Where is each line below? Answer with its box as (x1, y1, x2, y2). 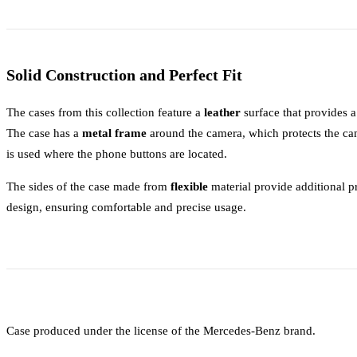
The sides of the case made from (6, 179, 171, 194)
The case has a (6, 126, 82, 140)
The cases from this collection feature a (6, 105, 204, 120)
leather (204, 105, 241, 120)
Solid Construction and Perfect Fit (6, 66, 242, 84)
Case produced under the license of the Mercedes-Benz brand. (6, 324, 316, 338)
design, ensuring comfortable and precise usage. (6, 200, 246, 214)
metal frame (82, 126, 147, 140)
